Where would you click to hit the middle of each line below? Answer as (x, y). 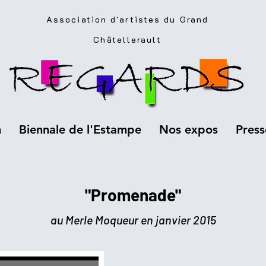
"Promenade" (133, 195)
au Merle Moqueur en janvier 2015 (133, 220)
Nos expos (188, 129)
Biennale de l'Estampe (80, 129)
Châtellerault (127, 39)
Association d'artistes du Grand (127, 19)
